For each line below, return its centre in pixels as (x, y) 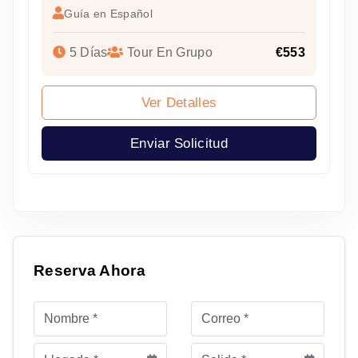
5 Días (87, 53)
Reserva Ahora (89, 271)
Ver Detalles (179, 103)
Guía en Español (108, 14)
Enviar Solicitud (179, 144)
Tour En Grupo (168, 53)
